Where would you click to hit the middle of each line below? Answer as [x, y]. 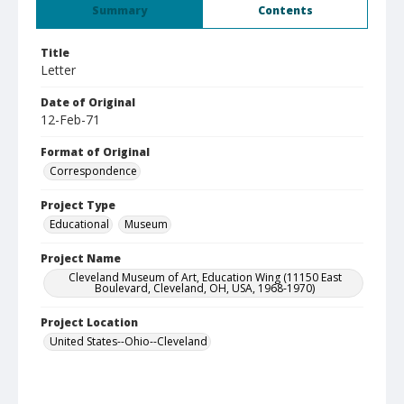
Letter [58, 70]
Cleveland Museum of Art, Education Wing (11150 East [205, 277]
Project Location [89, 322]
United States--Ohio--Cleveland [129, 341]
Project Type [78, 205]
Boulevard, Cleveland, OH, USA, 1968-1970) [205, 288]
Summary [119, 10]
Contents [285, 10]
